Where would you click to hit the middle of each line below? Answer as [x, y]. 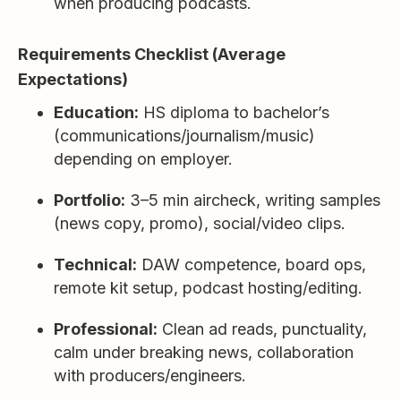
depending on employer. [143, 159]
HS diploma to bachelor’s [234, 112]
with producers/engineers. [150, 375]
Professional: [106, 329]
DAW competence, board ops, [252, 264]
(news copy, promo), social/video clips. [200, 223]
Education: [96, 112]
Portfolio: [90, 200]
